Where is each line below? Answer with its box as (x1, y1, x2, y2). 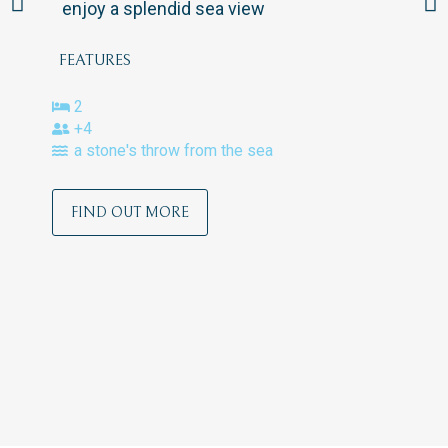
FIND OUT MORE (70, 204, 189, 222)
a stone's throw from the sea (74, 141, 274, 161)
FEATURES (58, 50, 131, 69)
